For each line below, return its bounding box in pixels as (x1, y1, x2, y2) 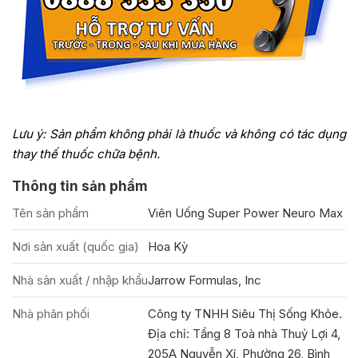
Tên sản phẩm (12, 205, 89, 221)
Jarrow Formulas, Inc (148, 272, 261, 288)
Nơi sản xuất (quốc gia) (12, 238, 139, 254)
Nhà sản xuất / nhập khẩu (12, 272, 148, 288)
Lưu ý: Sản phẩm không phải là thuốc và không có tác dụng (12, 125, 346, 141)
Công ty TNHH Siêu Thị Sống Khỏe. (148, 305, 342, 321)
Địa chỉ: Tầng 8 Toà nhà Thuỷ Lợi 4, (148, 325, 340, 341)
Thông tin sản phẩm (12, 177, 148, 194)
